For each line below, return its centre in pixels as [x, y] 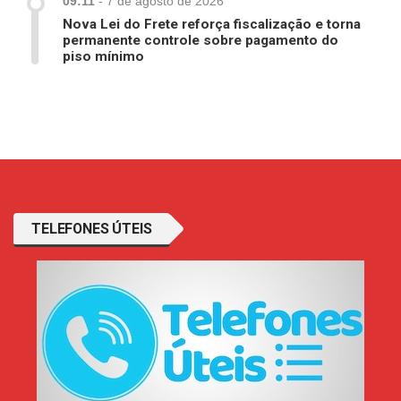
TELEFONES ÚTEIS [92, 229]
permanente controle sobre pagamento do [200, 41]
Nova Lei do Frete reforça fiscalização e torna [212, 25]
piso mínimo [103, 57]
